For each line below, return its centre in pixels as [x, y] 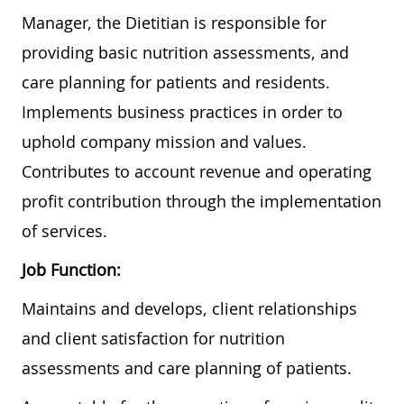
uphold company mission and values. [166, 142]
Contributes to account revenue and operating [197, 172]
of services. [64, 231]
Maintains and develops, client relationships [189, 309]
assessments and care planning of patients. [187, 368]
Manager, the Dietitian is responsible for [174, 23]
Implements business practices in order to [182, 112]
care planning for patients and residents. [178, 83]
